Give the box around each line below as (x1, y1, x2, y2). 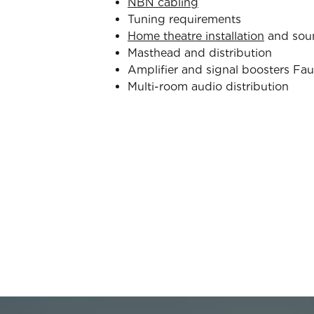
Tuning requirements (128, 13, 241, 26)
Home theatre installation (128, 29, 264, 43)
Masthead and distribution (128, 46, 272, 60)
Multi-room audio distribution (128, 80, 289, 93)
